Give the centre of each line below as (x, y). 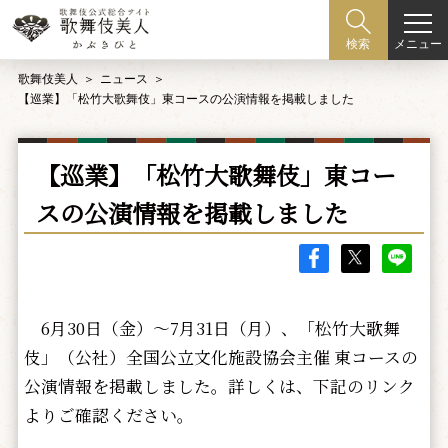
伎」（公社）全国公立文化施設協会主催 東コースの (220, 356)
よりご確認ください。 (108, 414)
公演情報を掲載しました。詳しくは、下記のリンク (219, 385)
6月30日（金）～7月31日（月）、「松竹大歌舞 (211, 327)
